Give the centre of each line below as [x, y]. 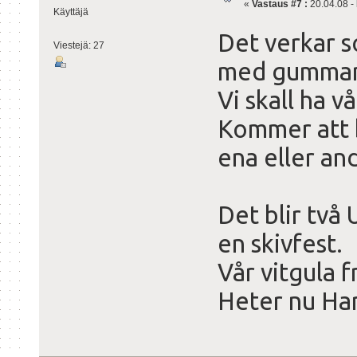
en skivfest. [280, 244]
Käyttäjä [71, 12]
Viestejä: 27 [78, 45]
